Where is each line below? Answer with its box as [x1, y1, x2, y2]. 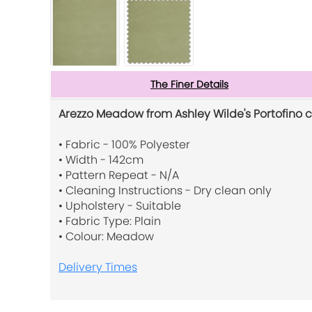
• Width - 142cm [58, 151, 143, 168]
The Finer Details [150, 77, 228, 91]
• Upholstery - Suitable [58, 197, 181, 214]
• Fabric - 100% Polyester [58, 136, 190, 153]
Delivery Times [58, 258, 137, 275]
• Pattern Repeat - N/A [58, 166, 179, 183]
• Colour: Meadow [58, 228, 154, 244]
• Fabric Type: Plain [58, 212, 161, 229]
